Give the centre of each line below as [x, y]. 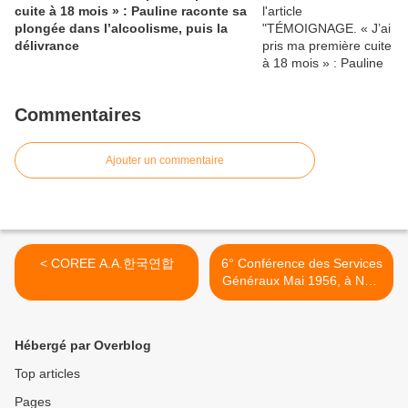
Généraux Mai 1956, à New [301, 280]
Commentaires [78, 115]
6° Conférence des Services [301, 263]
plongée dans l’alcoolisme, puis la [121, 28]
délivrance [47, 46]
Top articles [47, 373]
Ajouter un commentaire [165, 160]
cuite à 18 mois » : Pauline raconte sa [131, 11]
